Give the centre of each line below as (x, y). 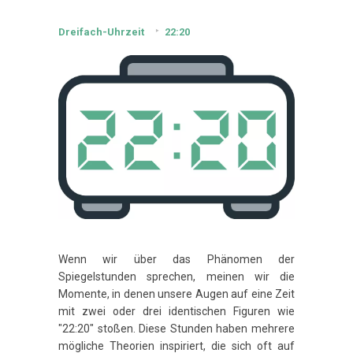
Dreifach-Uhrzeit (101, 32)
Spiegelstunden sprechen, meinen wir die (176, 277)
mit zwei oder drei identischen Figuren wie (176, 312)
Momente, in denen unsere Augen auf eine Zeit (176, 294)
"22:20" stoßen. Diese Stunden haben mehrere (176, 329)
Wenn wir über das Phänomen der (176, 260)
